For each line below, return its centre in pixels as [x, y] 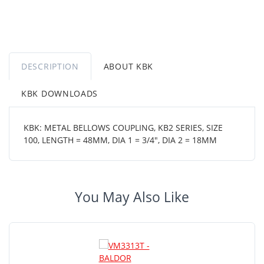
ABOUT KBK [128, 66]
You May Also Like [132, 197]
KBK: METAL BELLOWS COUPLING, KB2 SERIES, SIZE [123, 127]
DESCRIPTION [50, 66]
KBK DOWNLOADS [60, 93]
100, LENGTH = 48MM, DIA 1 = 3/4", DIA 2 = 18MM [120, 140]
